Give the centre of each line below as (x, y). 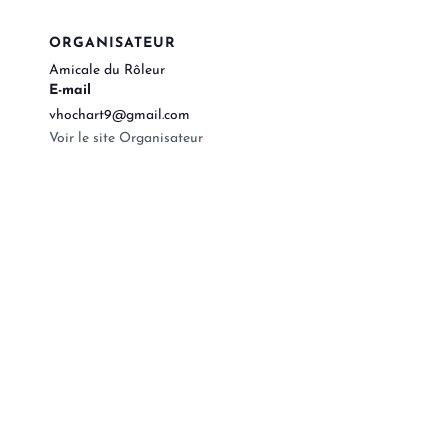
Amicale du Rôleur (107, 70)
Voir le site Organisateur (126, 138)
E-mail (70, 90)
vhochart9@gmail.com (119, 115)
